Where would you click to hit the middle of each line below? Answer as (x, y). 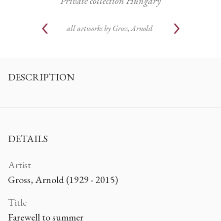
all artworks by (89, 29)
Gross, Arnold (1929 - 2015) (63, 179)
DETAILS (28, 138)
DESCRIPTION (41, 77)
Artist (19, 165)
